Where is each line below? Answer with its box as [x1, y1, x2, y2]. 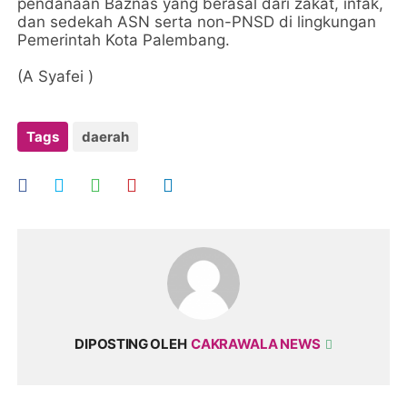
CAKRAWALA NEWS [191, 335, 323, 352]
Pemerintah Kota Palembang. [17, 31, 231, 49]
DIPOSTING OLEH [74, 335, 187, 352]
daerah [82, 128, 130, 145]
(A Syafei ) [17, 67, 94, 85]
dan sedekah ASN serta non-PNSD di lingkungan [17, 13, 377, 31]
